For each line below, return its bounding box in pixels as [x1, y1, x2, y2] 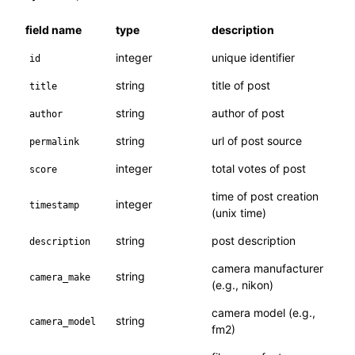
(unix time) [212, 206, 267, 220]
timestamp [29, 200, 80, 212]
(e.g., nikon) [212, 278, 274, 292]
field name [25, 23, 82, 37]
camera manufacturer [212, 261, 324, 276]
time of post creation [212, 189, 319, 204]
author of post [212, 106, 285, 120]
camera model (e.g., [212, 306, 316, 320]
